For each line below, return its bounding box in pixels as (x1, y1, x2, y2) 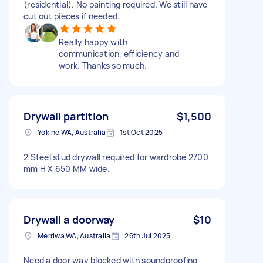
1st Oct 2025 (120, 127, 163, 137)
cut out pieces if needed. (23, 10, 120, 22)
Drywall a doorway (23, 212, 115, 227)
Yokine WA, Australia (38, 127, 106, 137)
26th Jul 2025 (124, 230, 171, 241)
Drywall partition (23, 109, 109, 123)
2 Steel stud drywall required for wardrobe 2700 (23, 151, 208, 163)
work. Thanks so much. (59, 59, 147, 71)
